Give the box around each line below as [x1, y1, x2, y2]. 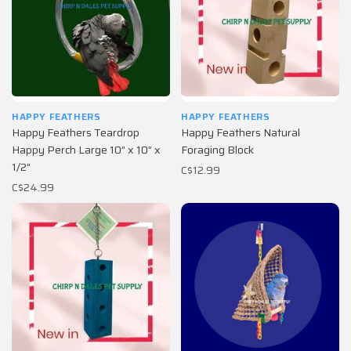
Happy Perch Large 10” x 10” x [12, 141, 161, 158]
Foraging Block [181, 141, 254, 158]
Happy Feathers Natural [181, 124, 300, 141]
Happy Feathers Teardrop [12, 124, 139, 141]
